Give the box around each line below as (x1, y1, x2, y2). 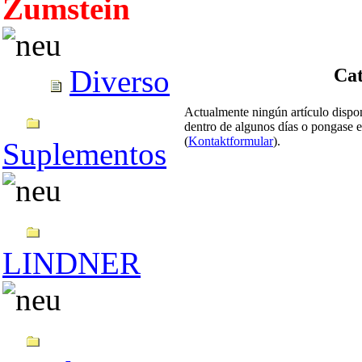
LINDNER (2, 246, 141, 280)
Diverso (69, 64, 170, 99)
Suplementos (2, 137, 166, 171)
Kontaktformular (188, 133, 273, 148)
